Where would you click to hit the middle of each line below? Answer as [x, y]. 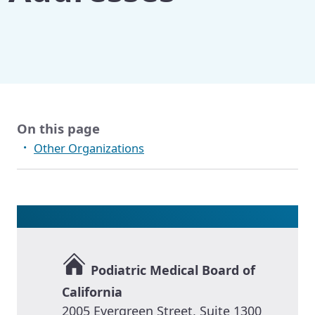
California [92, 292]
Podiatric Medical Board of [171, 270]
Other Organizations [89, 148]
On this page [58, 128]
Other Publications [70, 24]
